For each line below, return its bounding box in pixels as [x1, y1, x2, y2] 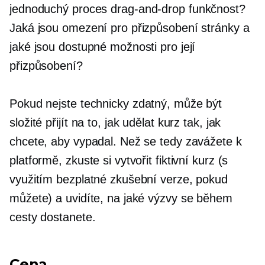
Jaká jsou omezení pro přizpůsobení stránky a [9, 21, 250, 34]
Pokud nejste [9, 97, 80, 110]
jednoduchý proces [9, 2, 111, 15]
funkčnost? [185, 2, 245, 15]
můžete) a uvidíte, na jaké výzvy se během [9, 192, 232, 205]
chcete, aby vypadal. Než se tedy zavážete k [9, 135, 242, 148]
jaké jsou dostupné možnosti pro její [9, 40, 196, 53]
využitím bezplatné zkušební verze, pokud [9, 173, 228, 186]
